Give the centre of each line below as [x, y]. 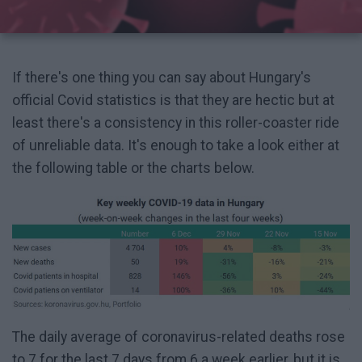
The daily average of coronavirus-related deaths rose [179, 337]
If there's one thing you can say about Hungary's [162, 78]
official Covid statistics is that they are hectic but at [173, 101]
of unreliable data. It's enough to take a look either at [176, 146]
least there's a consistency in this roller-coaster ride [176, 123]
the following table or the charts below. [133, 168]
